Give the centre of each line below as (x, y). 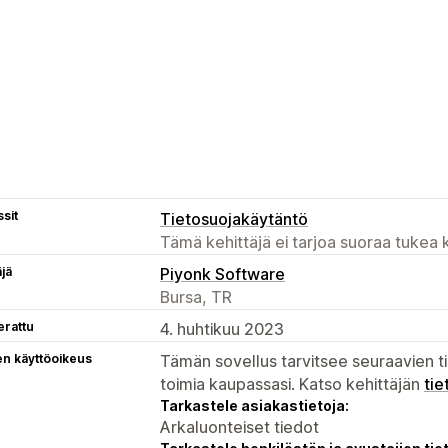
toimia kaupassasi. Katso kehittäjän (292, 383)
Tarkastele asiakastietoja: (254, 405)
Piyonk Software (222, 273)
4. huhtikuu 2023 (222, 328)
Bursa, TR (196, 296)
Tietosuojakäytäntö (234, 218)
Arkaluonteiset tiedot (239, 426)
